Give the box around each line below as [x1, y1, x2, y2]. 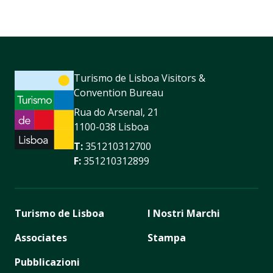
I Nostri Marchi [147, 206, 220, 220]
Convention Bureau [74, 85, 163, 99]
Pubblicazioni [15, 255, 80, 269]
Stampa [147, 230, 186, 244]
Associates [15, 230, 67, 244]
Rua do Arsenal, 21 [74, 105, 158, 119]
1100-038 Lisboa [74, 119, 149, 133]
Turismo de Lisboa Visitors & [74, 71, 205, 85]
